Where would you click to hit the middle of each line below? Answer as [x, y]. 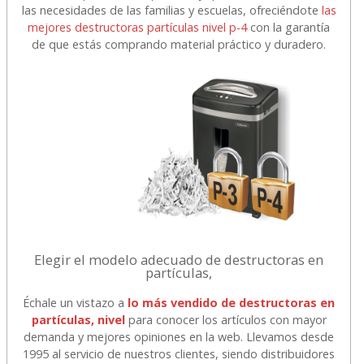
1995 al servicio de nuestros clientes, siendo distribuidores [179, 353]
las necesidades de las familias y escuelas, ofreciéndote [171, 10]
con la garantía [289, 27]
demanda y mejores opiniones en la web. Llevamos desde [179, 336]
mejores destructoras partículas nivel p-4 [138, 27]
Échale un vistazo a [76, 302]
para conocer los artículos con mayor [225, 319]
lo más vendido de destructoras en [232, 302]
